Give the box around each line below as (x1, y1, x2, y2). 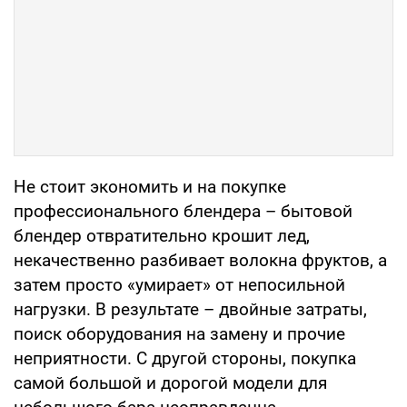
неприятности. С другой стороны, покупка (14, 347, 356, 369)
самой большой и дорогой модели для (14, 372, 327, 393)
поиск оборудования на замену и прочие (14, 323, 345, 344)
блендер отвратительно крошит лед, (14, 224, 310, 246)
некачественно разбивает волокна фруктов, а (14, 249, 387, 271)
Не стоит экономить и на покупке (14, 175, 286, 197)
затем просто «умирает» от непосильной (14, 273, 345, 295)
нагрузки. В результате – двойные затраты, (14, 298, 367, 320)
